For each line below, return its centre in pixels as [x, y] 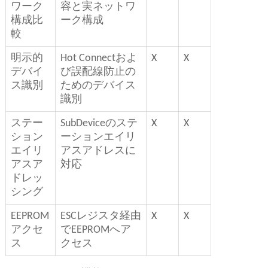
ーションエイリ [98, 138]
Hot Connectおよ [98, 59]
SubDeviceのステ [99, 124]
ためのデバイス [98, 86]
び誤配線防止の [98, 72]
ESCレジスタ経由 [100, 217]
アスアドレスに [98, 151]
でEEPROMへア [95, 230]
